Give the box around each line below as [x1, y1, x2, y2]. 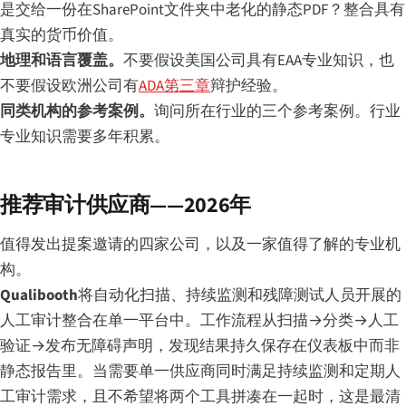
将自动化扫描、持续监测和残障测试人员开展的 [78, 284, 401, 306]
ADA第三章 [139, 74, 210, 97]
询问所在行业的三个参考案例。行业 [154, 100, 401, 122]
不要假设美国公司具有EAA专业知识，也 [123, 49, 394, 72]
